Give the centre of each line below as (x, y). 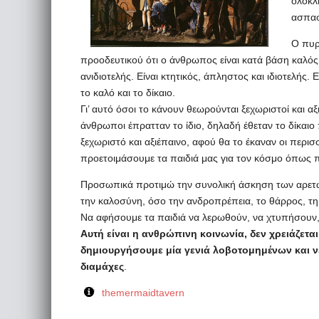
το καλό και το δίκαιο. (128, 93)
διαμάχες (102, 266)
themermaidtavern (143, 293)
